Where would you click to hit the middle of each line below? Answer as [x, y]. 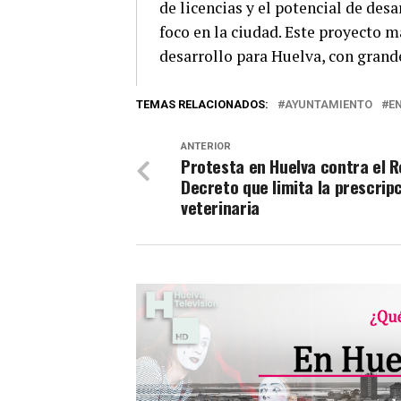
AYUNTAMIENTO [328, 105]
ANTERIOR [206, 147]
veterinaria [220, 208]
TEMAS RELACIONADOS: [202, 105]
